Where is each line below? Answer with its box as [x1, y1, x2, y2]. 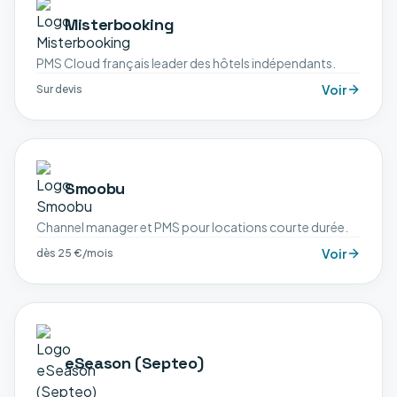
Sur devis [36, 82, 82, 96]
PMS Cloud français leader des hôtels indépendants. [36, 55, 336, 71]
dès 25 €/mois [36, 246, 113, 260]
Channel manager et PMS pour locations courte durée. [36, 219, 348, 235]
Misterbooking [65, 14, 175, 35]
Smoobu [65, 178, 125, 198]
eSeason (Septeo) [65, 353, 204, 373]
